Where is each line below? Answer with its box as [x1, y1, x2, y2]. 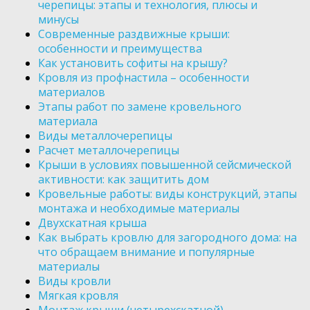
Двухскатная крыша [38, 215, 147, 231]
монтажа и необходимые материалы [38, 201, 239, 217]
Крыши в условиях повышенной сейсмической [38, 157, 291, 173]
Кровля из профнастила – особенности [38, 70, 249, 86]
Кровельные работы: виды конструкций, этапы [38, 186, 297, 202]
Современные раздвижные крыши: [38, 26, 230, 42]
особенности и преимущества [38, 41, 202, 57]
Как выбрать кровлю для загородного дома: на [38, 230, 297, 246]
